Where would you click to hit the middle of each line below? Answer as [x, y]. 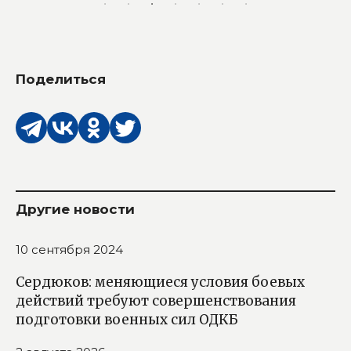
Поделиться [61, 79]
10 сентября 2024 [69, 249]
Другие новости [75, 209]
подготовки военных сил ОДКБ [127, 319]
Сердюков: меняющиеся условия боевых [160, 282]
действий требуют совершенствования [156, 300]
